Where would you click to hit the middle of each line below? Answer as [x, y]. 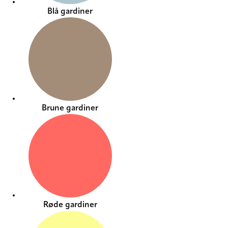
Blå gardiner [70, 12]
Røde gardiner [70, 205]
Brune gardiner [70, 109]
